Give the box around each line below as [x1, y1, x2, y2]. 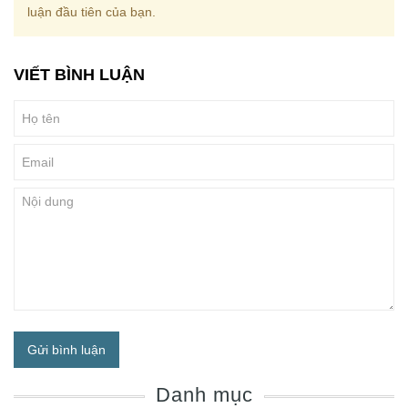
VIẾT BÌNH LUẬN [14, 65, 145, 84]
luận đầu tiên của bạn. [27, 4, 156, 19]
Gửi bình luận [27, 342, 106, 357]
